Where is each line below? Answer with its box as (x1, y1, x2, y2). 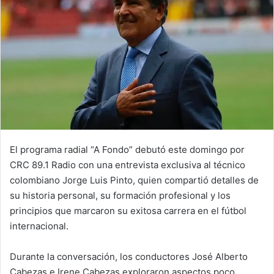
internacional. (10, 220, 68, 232)
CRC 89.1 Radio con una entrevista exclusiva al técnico (10, 158, 245, 171)
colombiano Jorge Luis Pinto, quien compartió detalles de (10, 174, 259, 186)
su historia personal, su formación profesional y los (10, 189, 231, 201)
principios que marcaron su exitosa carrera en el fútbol (10, 204, 246, 217)
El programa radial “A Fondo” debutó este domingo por (10, 143, 245, 155)
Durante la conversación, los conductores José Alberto (10, 250, 248, 262)
